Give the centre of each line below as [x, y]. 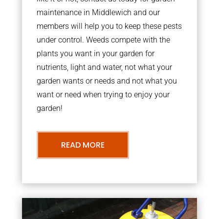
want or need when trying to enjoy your [103, 94]
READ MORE [83, 145]
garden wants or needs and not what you [107, 81]
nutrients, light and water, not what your [104, 67]
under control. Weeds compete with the [103, 40]
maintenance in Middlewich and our [98, 12]
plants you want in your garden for [95, 53]
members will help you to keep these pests [109, 26]
